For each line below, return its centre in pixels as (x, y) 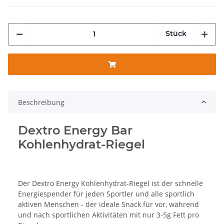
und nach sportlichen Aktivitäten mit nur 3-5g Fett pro (108, 214)
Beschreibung (41, 102)
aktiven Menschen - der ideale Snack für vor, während (108, 204)
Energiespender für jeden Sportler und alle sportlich (106, 193)
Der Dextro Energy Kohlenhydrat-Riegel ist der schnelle (110, 183)
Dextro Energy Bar (75, 130)
